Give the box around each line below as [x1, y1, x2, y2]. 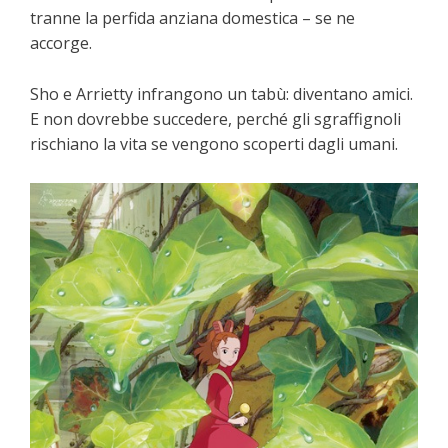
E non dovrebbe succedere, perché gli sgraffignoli [30, 108, 401, 131]
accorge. [30, 32, 92, 55]
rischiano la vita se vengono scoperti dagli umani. [30, 133, 398, 156]
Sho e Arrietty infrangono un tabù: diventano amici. [30, 83, 413, 106]
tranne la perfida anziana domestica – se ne [30, 7, 355, 30]
